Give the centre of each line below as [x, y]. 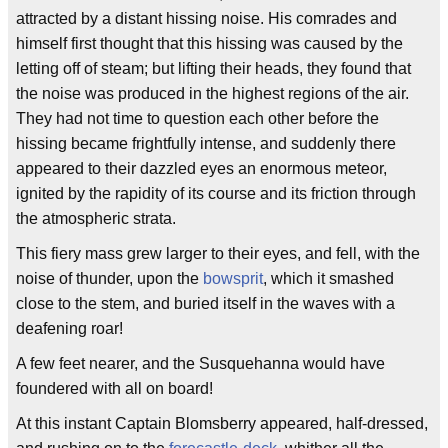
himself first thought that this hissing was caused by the [209, 44]
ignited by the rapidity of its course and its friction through [216, 194]
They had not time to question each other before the [197, 119]
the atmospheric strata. [96, 219]
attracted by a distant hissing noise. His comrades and [206, 19]
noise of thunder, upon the [109, 279]
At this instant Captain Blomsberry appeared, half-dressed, [222, 424]
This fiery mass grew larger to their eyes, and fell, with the [218, 254]
